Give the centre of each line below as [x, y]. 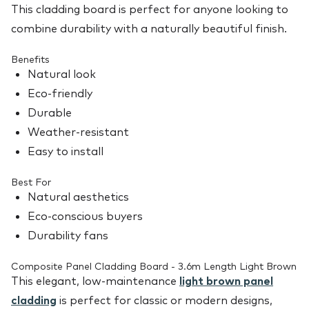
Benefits [30, 60]
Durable [50, 113]
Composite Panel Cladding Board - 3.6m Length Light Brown [154, 267]
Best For [31, 182]
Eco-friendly [60, 93]
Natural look [62, 74]
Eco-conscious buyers [85, 216]
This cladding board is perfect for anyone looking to [150, 9]
